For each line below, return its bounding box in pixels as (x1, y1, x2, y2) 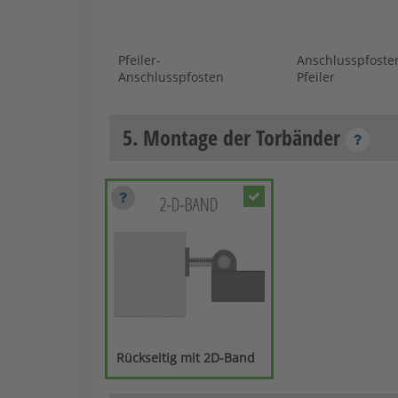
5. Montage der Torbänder (123, 122, 346, 152)
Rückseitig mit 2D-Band (116, 348, 256, 366)
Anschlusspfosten (118, 68, 225, 85)
